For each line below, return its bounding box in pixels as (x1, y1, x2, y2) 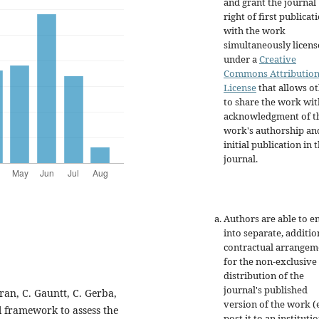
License (224, 81, 256, 95)
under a (224, 53, 259, 66)
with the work (224, 24, 286, 38)
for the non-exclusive (224, 255, 317, 268)
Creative (259, 53, 296, 66)
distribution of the (224, 269, 304, 283)
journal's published (224, 283, 308, 297)
